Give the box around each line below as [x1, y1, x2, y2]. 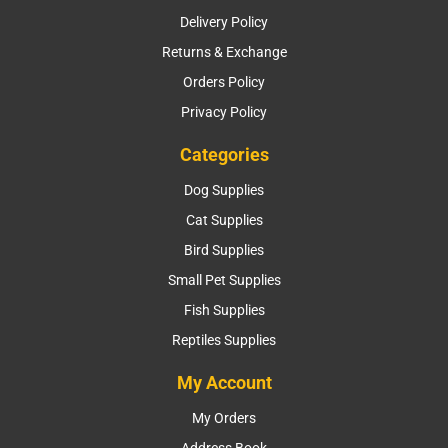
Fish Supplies [183, 301, 265, 318]
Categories [179, 143, 269, 165]
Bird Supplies [184, 241, 264, 258]
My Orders [192, 409, 256, 426]
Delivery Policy [180, 13, 268, 30]
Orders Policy [183, 73, 265, 90]
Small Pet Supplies [167, 271, 281, 288]
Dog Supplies [184, 181, 264, 198]
